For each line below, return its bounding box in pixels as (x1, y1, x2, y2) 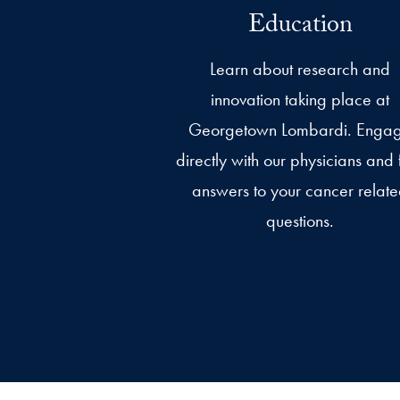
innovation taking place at (211, 87, 389, 112)
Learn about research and (210, 57, 390, 81)
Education (247, 6, 353, 50)
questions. (266, 209, 334, 233)
